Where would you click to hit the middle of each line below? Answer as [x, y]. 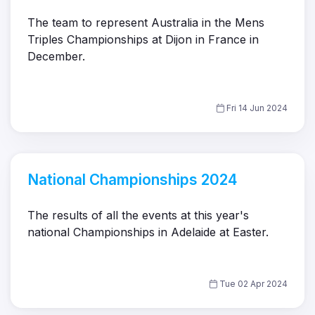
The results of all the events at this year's [138, 216]
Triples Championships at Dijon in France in [143, 40]
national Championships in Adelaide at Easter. [148, 232]
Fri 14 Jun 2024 [256, 108]
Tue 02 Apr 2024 [252, 284]
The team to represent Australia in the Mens [146, 23]
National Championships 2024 [133, 180]
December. [56, 57]
